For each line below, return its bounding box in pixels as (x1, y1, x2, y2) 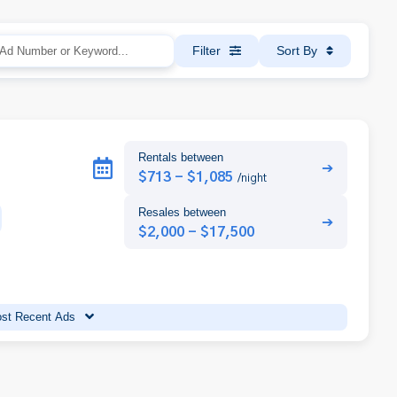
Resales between (138, 205, 226, 219)
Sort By (276, 43, 317, 58)
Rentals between (138, 151, 223, 165)
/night (237, 173, 267, 185)
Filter (192, 43, 221, 58)
